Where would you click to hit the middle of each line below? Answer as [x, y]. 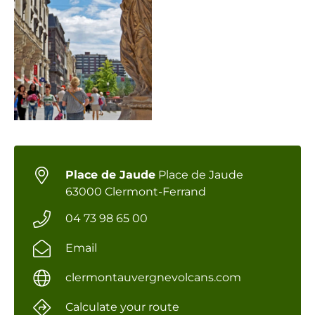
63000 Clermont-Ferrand [135, 192]
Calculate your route [122, 307]
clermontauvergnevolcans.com [153, 277]
